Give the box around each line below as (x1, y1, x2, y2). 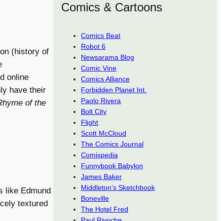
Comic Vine (81, 64, 116, 72)
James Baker (81, 172, 122, 181)
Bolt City (81, 107, 107, 115)
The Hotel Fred (81, 205, 128, 213)
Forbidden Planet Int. (81, 85, 147, 94)
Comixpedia (81, 150, 118, 159)
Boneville (81, 194, 109, 202)
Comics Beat (81, 31, 120, 39)
